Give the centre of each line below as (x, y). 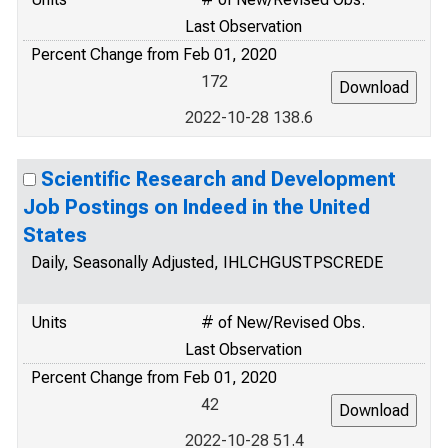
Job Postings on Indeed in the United (196, 207)
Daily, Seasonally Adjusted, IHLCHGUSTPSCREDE (207, 262)
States (55, 235)
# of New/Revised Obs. (283, 322)
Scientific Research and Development (218, 179)
